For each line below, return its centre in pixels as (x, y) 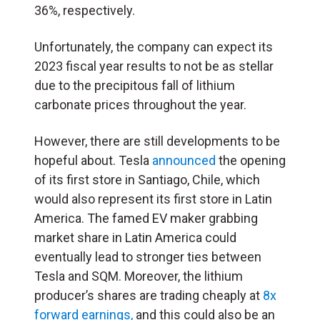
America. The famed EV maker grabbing (146, 218)
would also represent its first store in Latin (153, 199)
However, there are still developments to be (157, 141)
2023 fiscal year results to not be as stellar (154, 66)
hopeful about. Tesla (93, 160)
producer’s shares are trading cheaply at (149, 295)
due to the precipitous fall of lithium (135, 85)
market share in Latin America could (135, 237)
